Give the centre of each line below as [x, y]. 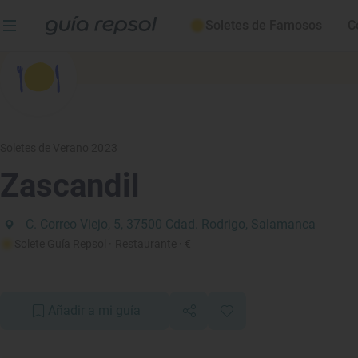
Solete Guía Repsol [61, 244]
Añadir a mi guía [94, 310]
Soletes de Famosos [264, 25]
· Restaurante [143, 244]
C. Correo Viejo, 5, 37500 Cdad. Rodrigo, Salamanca [171, 224]
